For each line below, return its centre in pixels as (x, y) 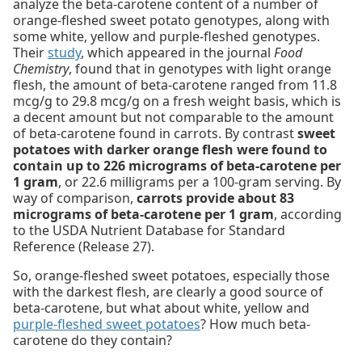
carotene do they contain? (93, 341)
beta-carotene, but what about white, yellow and (161, 308)
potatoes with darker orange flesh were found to (170, 150)
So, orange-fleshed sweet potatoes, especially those (171, 276)
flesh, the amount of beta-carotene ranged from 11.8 (175, 85)
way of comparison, (75, 198)
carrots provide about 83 (215, 198)
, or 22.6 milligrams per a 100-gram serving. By (200, 182)
